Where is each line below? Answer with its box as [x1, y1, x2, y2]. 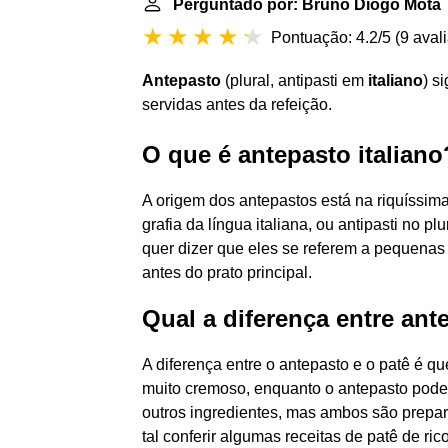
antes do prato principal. [142, 264, 312, 281]
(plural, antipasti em [221, 72, 368, 89]
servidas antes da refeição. [142, 96, 332, 113]
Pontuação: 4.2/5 [271, 29, 391, 46]
